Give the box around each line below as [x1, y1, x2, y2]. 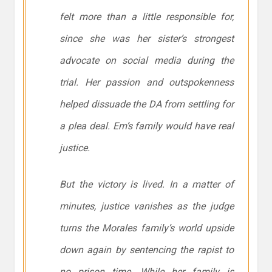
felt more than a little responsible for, [59, 11, 234, 23]
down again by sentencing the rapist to [59, 244, 234, 256]
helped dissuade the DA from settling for [59, 98, 234, 110]
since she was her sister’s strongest [59, 33, 234, 45]
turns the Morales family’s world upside [59, 222, 234, 234]
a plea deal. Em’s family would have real [59, 120, 234, 132]
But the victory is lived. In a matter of [59, 178, 234, 191]
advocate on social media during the [59, 55, 234, 67]
